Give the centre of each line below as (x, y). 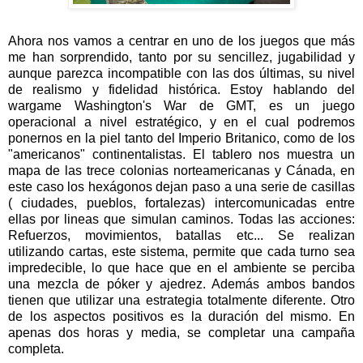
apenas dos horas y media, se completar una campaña (181, 333)
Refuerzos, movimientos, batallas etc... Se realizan (181, 236)
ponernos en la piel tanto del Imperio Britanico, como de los (181, 139)
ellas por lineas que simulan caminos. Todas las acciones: (181, 220)
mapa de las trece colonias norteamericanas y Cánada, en (181, 171)
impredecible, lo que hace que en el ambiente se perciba (181, 268)
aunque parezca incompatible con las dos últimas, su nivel (181, 74)
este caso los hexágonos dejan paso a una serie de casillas (181, 187)
